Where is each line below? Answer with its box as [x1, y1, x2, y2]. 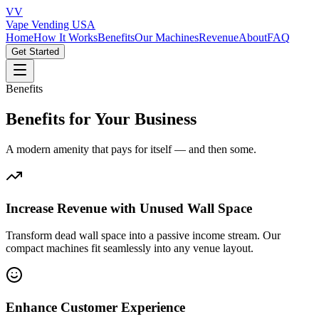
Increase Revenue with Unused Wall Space [6, 200, 252, 216]
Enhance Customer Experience [6, 299, 185, 315]
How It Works [33, 31, 98, 43]
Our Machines [135, 31, 199, 43]
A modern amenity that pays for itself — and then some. [6, 142, 256, 155]
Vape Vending [6, 19, 72, 31]
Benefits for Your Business [6, 109, 197, 128]
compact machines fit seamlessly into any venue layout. [6, 242, 253, 255]
